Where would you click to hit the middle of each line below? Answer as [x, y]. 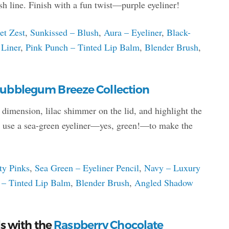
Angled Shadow [164, 182]
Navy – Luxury [172, 167]
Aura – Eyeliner [132, 32]
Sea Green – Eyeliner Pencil [87, 167]
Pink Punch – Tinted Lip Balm [82, 47]
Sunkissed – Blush [64, 32]
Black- [178, 32]
